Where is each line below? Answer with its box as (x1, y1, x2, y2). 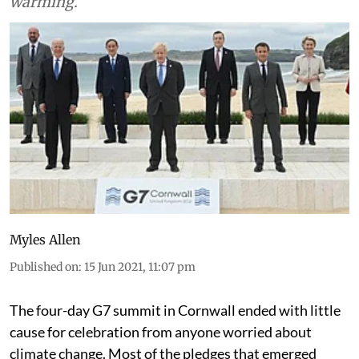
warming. (10, 25, 78, 43)
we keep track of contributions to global (10, 3, 285, 22)
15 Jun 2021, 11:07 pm (84, 291, 196, 306)
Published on (10, 291, 79, 306)
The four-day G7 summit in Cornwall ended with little (10, 333, 341, 351)
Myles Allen (10, 263, 81, 280)
